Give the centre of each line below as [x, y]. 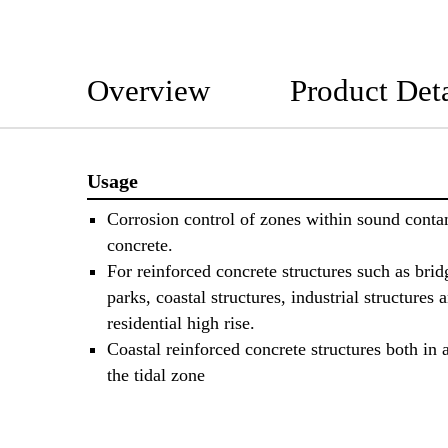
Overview [148, 90]
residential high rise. [181, 323]
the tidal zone [156, 375]
